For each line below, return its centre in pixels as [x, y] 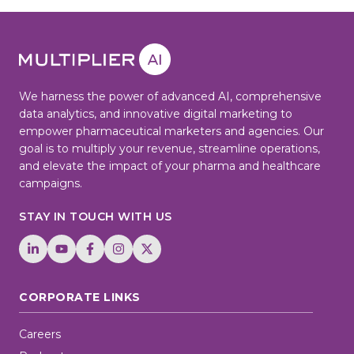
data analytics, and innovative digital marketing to [156, 113]
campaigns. [51, 183]
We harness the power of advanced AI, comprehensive [170, 96]
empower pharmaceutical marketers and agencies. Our [171, 131]
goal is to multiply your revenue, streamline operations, [169, 148]
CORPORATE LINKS [80, 297]
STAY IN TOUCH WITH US [96, 216]
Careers [40, 334]
